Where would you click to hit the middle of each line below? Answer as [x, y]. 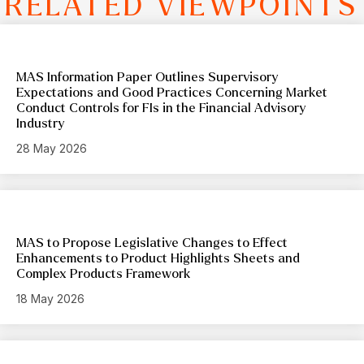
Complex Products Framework [103, 273]
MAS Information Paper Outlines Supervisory [147, 76]
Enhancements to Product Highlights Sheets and [158, 258]
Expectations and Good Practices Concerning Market [172, 92]
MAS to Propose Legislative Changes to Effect [152, 242]
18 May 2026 [50, 298]
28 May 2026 [52, 148]
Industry [40, 123]
